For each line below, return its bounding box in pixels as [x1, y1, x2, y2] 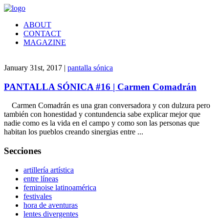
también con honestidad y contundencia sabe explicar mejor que [4, 110, 200, 119]
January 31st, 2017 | [4, 64, 67, 72]
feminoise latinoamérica [23, 183, 96, 192]
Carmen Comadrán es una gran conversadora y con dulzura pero [4, 101, 210, 110]
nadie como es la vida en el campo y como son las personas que [4, 119, 199, 128]
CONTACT [23, 29, 61, 38]
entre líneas [23, 174, 58, 183]
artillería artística [23, 165, 74, 174]
